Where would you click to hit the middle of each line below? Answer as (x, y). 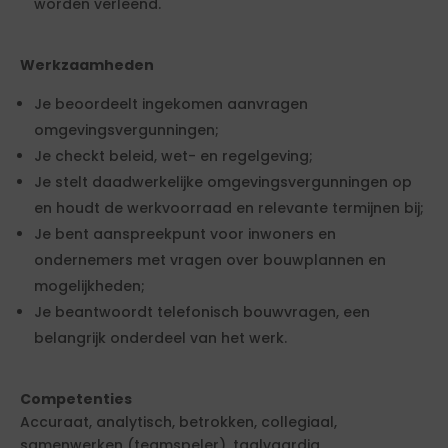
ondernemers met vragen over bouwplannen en (210, 260)
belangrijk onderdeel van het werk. (160, 338)
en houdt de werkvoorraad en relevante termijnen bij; (229, 208)
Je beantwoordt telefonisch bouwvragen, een (202, 312)
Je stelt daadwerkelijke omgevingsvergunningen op (223, 182)
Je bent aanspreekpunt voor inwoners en (185, 234)
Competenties (76, 399)
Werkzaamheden (87, 65)
